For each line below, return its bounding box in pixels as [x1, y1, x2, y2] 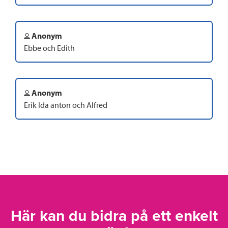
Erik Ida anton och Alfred [24, 99, 107, 110]
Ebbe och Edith [24, 42, 75, 53]
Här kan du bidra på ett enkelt [10, 206, 218, 225]
